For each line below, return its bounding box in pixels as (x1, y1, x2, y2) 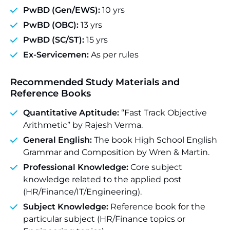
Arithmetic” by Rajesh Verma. (23, 120, 143, 130)
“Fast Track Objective (119, 108, 207, 118)
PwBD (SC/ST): (23, 35, 84, 45)
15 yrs (84, 35, 108, 45)
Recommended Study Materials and (10, 76, 180, 88)
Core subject (128, 162, 182, 172)
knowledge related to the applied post (23, 175, 182, 184)
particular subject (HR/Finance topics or (23, 214, 185, 224)
